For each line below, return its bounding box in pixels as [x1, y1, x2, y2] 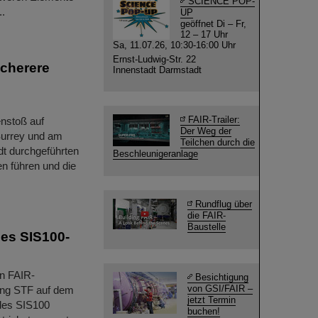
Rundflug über [195, 199, 252, 209]
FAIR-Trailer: [188, 114, 240, 125]
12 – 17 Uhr [180, 29, 228, 40]
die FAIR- [187, 210, 226, 221]
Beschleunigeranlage [113, 148, 198, 159]
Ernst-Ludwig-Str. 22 [113, 54, 196, 65]
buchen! [187, 306, 220, 317]
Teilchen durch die [180, 137, 255, 148]
